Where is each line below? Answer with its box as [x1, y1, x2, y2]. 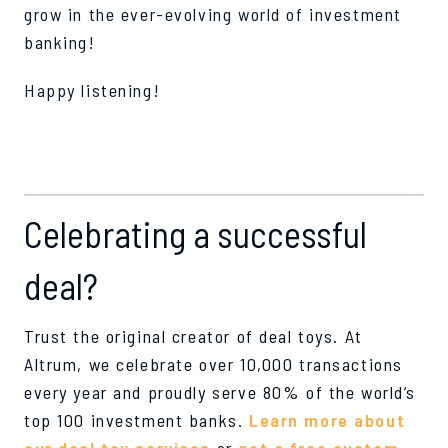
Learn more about [248, 408, 406, 431]
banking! [24, 30, 96, 53]
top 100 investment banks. [24, 408, 249, 431]
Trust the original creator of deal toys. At [24, 324, 363, 347]
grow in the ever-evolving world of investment [24, 2, 402, 25]
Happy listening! [24, 78, 161, 101]
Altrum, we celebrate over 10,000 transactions [24, 352, 403, 375]
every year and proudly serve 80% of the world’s [24, 380, 417, 403]
